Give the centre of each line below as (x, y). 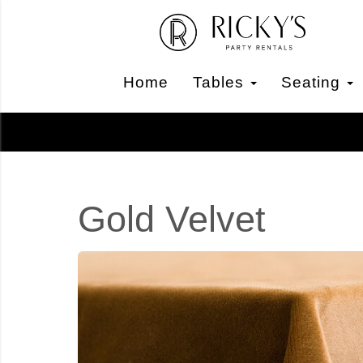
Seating (313, 82)
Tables (220, 82)
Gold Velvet (172, 219)
